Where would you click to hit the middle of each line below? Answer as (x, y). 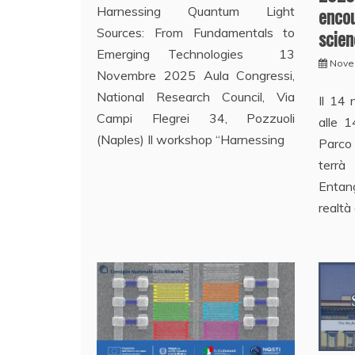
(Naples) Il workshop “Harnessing (191, 140)
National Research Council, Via (196, 97)
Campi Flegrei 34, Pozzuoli (196, 118)
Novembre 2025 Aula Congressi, (196, 76)
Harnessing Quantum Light (196, 11)
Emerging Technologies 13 (196, 54)
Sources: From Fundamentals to (196, 33)
